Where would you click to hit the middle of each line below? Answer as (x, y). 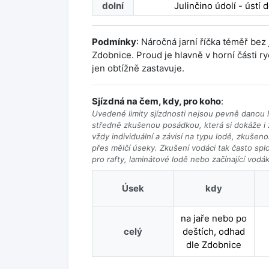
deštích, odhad (214, 231)
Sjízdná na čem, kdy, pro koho (156, 101)
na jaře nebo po (214, 218)
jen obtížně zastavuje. (138, 68)
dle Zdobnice (214, 245)
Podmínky (114, 42)
